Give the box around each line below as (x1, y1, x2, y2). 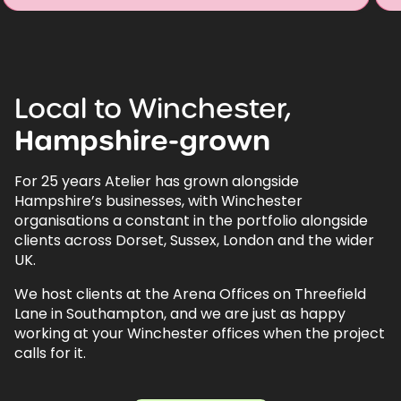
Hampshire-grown (14, 122, 270, 159)
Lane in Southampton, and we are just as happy (14, 303, 346, 324)
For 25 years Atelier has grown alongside (14, 170, 299, 192)
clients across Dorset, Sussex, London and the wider (14, 229, 374, 251)
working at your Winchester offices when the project (14, 322, 385, 344)
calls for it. (14, 342, 86, 363)
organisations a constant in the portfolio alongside (14, 209, 368, 231)
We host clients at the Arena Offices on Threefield (14, 283, 366, 304)
